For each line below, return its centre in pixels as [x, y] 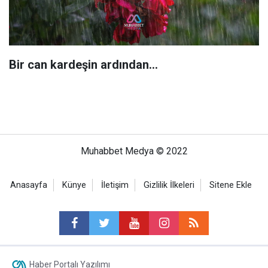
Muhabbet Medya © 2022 [134, 151]
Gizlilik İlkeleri [169, 185]
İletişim [115, 185]
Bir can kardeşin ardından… [83, 64]
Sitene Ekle [231, 185]
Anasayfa [29, 185]
